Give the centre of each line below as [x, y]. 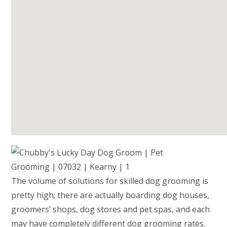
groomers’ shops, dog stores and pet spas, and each [111, 209]
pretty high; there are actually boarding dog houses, [110, 195]
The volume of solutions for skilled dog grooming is [110, 181]
